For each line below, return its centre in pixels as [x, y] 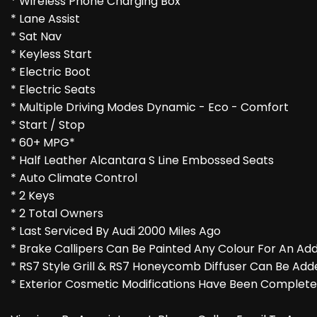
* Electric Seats [53, 90]
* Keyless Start [51, 54]
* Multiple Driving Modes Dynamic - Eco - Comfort [150, 108]
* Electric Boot [51, 72]
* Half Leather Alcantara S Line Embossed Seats [142, 161]
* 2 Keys [33, 196]
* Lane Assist [45, 19]
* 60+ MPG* [43, 143]
